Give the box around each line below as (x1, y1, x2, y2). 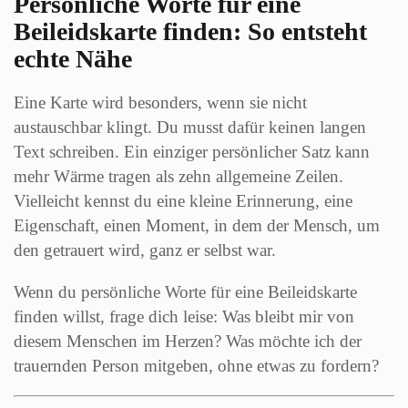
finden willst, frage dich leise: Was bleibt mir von (14, 307, 354, 327)
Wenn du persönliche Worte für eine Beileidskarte (14, 282, 357, 302)
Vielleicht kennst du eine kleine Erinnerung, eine (14, 191, 352, 211)
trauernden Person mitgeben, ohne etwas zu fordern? (14, 356, 379, 376)
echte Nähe (14, 45, 132, 74)
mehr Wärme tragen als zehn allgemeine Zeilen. (14, 167, 343, 187)
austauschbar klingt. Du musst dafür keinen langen (14, 117, 366, 138)
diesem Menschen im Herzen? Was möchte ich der (14, 331, 362, 352)
